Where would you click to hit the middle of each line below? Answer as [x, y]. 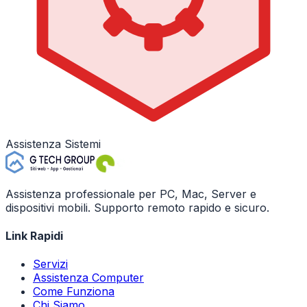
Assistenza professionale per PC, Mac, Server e [131, 194]
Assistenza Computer [88, 278]
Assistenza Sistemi [53, 144]
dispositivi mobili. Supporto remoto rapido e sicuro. [137, 207]
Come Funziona [74, 292]
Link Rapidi [34, 235]
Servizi [50, 264]
